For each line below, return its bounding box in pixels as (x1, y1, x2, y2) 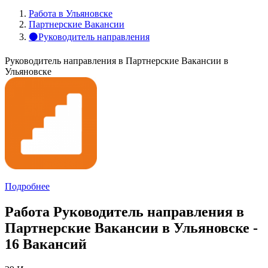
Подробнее (5, 181, 50, 191)
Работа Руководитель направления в (5, 203, 244, 220)
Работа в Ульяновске (29, 8, 112, 19)
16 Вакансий (5, 236, 87, 252)
